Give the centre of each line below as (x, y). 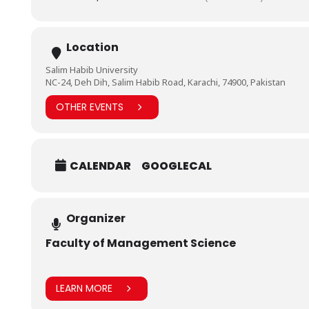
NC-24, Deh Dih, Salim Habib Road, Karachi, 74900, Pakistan (165, 82)
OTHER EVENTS (89, 107)
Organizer (96, 218)
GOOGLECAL (176, 166)
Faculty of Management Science (140, 243)
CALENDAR (100, 166)
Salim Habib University (91, 69)
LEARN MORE (84, 289)
